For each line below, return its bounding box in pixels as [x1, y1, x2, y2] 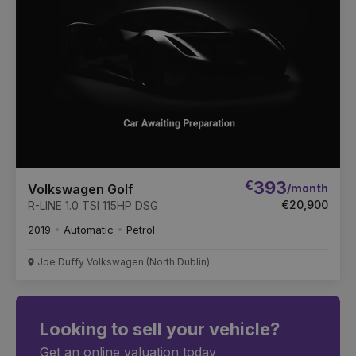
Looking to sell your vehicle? [40, 319, 280, 340]
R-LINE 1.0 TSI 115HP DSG [28, 199, 158, 213]
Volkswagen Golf [28, 181, 133, 198]
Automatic [64, 223, 114, 237]
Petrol [126, 223, 155, 237]
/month [287, 180, 328, 195]
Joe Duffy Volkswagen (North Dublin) [37, 256, 210, 269]
